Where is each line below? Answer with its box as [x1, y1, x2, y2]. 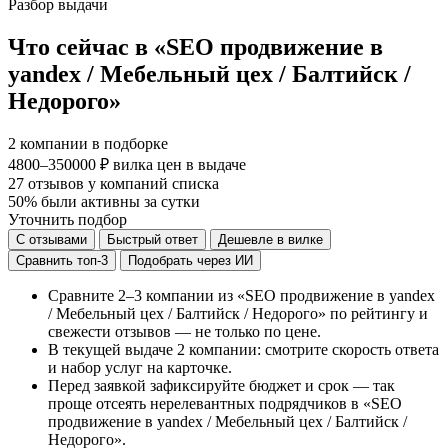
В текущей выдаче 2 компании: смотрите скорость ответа [48, 340, 439, 358]
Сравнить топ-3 [16, 252, 108, 268]
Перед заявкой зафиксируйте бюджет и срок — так [48, 376, 395, 394]
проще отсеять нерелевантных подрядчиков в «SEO [48, 394, 402, 412]
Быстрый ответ [107, 231, 198, 247]
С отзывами [16, 231, 87, 247]
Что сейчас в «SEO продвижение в [8, 33, 383, 60]
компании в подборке [20, 134, 168, 152]
